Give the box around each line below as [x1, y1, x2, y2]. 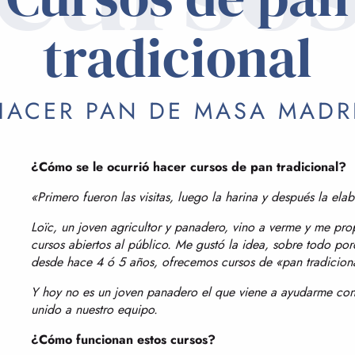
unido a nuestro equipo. [31, 300, 158, 319]
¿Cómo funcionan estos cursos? [31, 330, 216, 349]
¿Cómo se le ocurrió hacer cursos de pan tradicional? [31, 158, 346, 176]
